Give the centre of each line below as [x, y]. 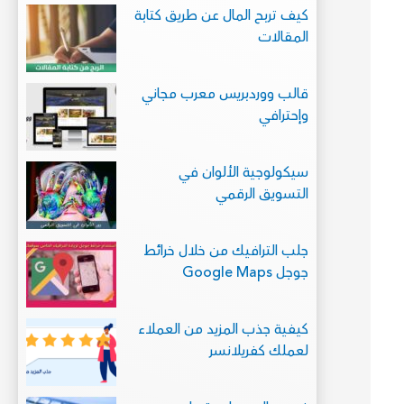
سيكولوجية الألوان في [244, 173]
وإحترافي [284, 116]
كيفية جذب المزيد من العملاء [224, 330]
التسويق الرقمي [262, 194]
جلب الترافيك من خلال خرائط [226, 251]
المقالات [284, 37]
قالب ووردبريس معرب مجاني [225, 94]
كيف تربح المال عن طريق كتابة [222, 16]
